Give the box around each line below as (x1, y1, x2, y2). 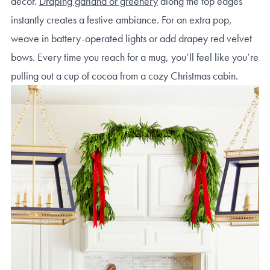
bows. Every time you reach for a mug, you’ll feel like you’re (11, 49, 259, 64)
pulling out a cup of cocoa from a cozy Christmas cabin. (11, 68, 238, 83)
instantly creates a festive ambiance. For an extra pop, (11, 12, 232, 27)
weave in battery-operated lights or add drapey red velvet (11, 31, 252, 45)
